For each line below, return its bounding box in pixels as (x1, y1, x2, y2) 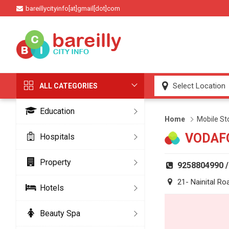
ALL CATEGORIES (39, 82, 98, 90)
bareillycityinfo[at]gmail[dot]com (26, 4, 120, 12)
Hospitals (40, 132, 75, 142)
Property (40, 157, 71, 167)
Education (40, 106, 75, 116)
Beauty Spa (40, 209, 80, 218)
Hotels (40, 183, 64, 193)
